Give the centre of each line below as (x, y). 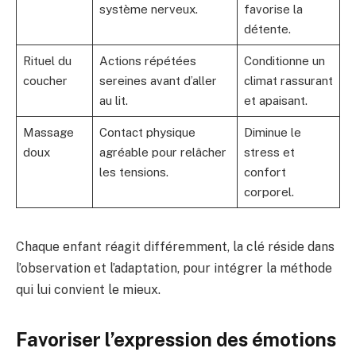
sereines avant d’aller (158, 80)
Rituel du (47, 60)
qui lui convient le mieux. (88, 289)
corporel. (269, 192)
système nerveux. (148, 9)
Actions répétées (147, 60)
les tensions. (133, 172)
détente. (267, 29)
